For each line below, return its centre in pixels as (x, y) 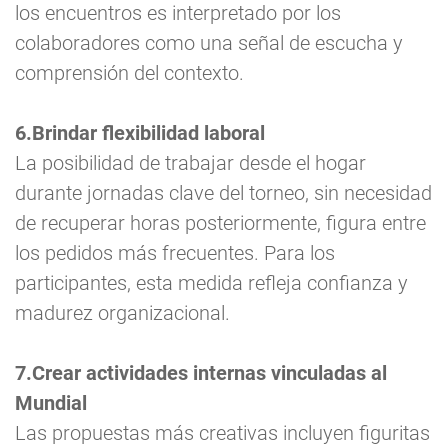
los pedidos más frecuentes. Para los (175, 253)
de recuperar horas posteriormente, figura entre (220, 223)
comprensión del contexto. (129, 73)
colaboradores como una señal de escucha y (209, 43)
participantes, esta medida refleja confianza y (211, 283)
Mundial (51, 403)
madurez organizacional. (122, 313)
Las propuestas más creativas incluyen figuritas (222, 433)
